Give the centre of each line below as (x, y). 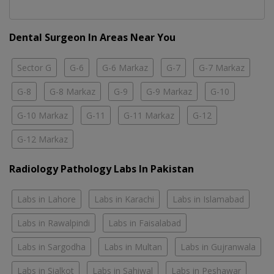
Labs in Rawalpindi (54, 223)
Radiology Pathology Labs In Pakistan (102, 169)
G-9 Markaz (169, 92)
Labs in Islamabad (208, 199)
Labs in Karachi (124, 199)
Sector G (34, 68)
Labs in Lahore (46, 199)
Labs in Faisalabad (145, 223)
